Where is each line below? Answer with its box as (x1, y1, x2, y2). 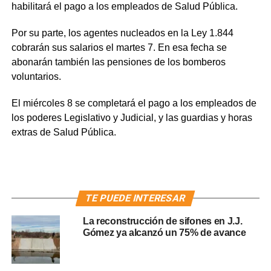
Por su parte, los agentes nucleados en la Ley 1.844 (11, 27, 233, 38)
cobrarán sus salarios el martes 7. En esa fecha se (11, 42, 227, 53)
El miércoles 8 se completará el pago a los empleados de (11, 97, 256, 108)
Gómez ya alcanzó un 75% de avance (82, 227, 246, 238)
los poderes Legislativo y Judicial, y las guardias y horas (11, 112, 252, 123)
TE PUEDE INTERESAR (84, 192, 188, 204)
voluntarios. (11, 71, 61, 82)
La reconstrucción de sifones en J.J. (82, 215, 243, 226)
